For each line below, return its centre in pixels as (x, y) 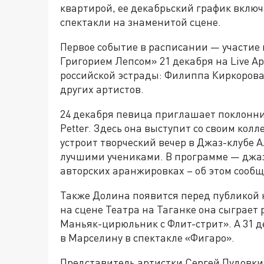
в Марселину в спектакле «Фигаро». (147, 238)
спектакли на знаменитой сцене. (141, 22)
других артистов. (102, 89)
